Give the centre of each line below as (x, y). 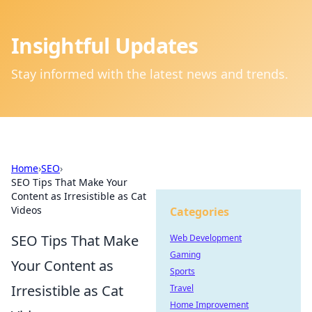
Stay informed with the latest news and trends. (150, 74)
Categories (200, 212)
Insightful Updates (105, 46)
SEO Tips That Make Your (69, 182)
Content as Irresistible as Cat (79, 196)
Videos (26, 210)
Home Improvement (209, 305)
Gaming (185, 255)
